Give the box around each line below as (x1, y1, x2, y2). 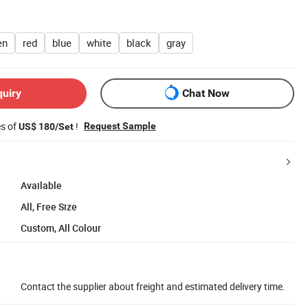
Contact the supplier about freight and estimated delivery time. (21, 279, 285, 293)
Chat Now (182, 87, 230, 100)
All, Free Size (21, 199, 77, 213)
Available (21, 178, 62, 192)
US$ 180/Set (19, 120, 74, 132)
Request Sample (84, 120, 156, 131)
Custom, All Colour (21, 221, 101, 234)
